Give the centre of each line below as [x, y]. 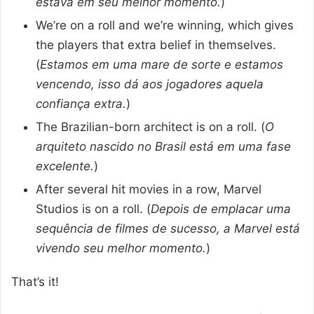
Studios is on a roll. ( [93, 209]
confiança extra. [81, 104]
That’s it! [35, 282]
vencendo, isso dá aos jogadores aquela [150, 84]
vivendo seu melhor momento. [121, 248]
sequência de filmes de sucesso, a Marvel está [168, 229]
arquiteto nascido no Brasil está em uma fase [163, 147]
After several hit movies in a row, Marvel [149, 190]
